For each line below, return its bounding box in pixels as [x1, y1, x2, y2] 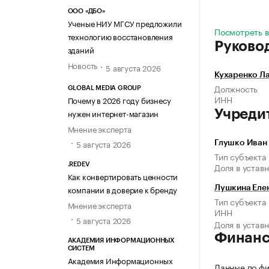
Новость [67, 59, 98, 71]
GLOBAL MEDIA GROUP [67, 84, 141, 91]
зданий [67, 43, 94, 56]
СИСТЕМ [67, 245, 95, 252]
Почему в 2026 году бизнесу [67, 93, 171, 106]
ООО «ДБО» [67, 8, 105, 15]
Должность [214, 82, 258, 95]
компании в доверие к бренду [67, 183, 178, 195]
